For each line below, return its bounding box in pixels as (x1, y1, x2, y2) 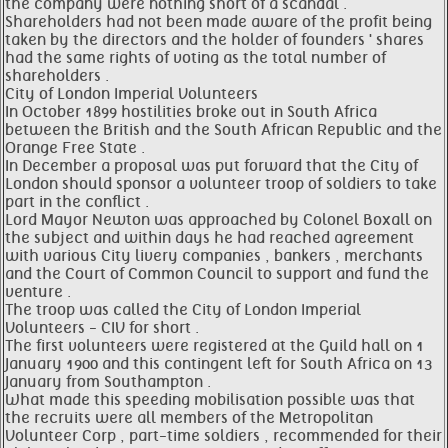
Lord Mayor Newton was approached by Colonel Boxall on (5, 211, 432, 229)
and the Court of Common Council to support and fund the (5, 265, 429, 283)
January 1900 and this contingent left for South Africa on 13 (5, 355, 432, 373)
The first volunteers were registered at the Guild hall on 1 (5, 337, 424, 355)
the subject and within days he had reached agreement (5, 229, 414, 247)
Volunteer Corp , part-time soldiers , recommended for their (5, 427, 442, 445)
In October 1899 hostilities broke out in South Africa (5, 103, 377, 121)
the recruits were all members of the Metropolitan (5, 409, 373, 427)
